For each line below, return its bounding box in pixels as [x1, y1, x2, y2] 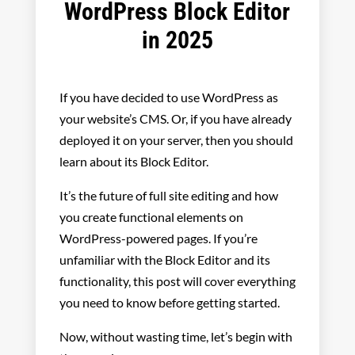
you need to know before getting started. [59, 294, 282, 310]
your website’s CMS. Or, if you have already [59, 110, 292, 126]
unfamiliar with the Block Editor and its [59, 251, 270, 267]
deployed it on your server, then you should [59, 132, 293, 147]
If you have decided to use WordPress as [59, 89, 278, 105]
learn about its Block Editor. [59, 153, 211, 169]
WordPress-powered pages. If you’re [59, 230, 258, 246]
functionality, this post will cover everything [59, 273, 296, 288]
